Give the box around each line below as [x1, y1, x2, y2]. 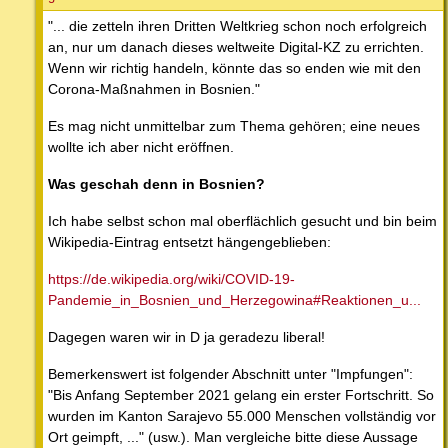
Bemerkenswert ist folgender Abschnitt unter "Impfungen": [48, 365, 413, 382]
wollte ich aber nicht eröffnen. [48, 138, 234, 155]
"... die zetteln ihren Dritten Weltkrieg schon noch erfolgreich [48, 17, 427, 34]
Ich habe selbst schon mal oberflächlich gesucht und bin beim [48, 212, 437, 229]
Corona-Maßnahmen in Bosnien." [48, 80, 260, 97]
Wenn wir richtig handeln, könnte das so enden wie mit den [48, 59, 421, 76]
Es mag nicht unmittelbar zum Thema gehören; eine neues [48, 117, 420, 134]
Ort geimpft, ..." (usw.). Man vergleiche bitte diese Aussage [48, 428, 418, 445]
